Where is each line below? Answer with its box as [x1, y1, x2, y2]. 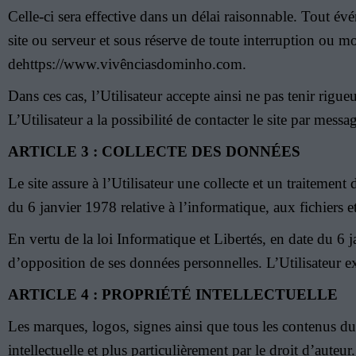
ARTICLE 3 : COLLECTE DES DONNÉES [8, 143, 300, 160]
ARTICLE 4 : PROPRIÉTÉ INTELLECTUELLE [8, 286, 338, 303]
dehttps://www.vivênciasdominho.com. [8, 56, 246, 72]
